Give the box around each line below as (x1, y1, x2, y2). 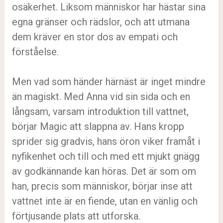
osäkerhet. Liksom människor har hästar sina (11, 1, 206, 13)
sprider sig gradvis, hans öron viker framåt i (11, 135, 200, 147)
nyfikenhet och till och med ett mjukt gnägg (11, 150, 200, 162)
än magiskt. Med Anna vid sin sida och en (11, 91, 190, 103)
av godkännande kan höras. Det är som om (11, 165, 196, 177)
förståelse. (11, 46, 59, 58)
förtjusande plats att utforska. (11, 210, 140, 222)
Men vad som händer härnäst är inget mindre (11, 76, 206, 88)
